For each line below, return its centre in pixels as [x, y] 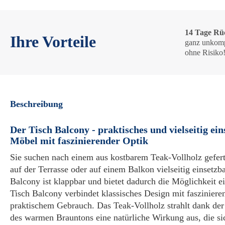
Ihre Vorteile [53, 42]
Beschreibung [36, 104]
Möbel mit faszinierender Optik [79, 141]
